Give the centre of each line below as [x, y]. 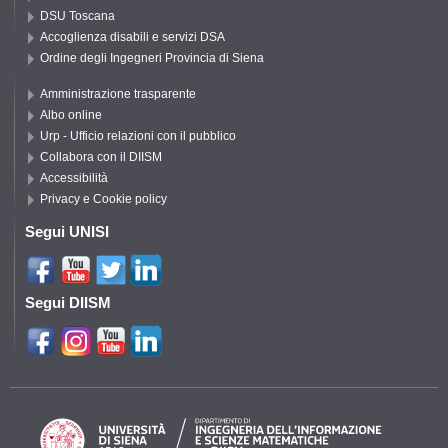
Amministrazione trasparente [118, 93]
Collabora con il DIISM [101, 156]
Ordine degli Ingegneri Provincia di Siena [152, 57]
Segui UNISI [67, 231]
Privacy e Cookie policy [103, 198]
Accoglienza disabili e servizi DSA [132, 36]
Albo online [71, 114]
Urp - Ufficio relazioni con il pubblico [138, 135]
